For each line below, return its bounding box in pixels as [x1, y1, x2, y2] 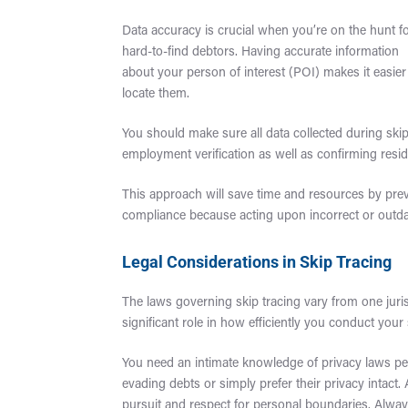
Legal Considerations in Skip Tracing [122, 251, 393, 271]
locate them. [122, 87, 190, 101]
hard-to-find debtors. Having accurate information [122, 46, 400, 59]
